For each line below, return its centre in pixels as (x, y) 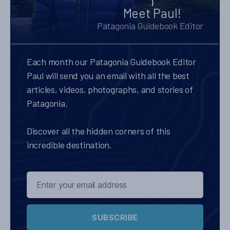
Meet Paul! (152, 13)
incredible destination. (69, 145)
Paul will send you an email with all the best (108, 76)
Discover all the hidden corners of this (99, 131)
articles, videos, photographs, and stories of (110, 90)
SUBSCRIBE (115, 217)
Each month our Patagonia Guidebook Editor (111, 62)
